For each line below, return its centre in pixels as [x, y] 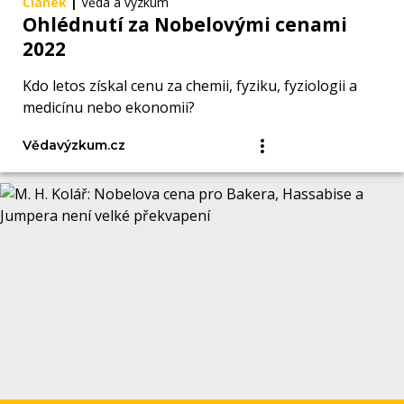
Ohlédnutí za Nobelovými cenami [185, 25]
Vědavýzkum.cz [74, 146]
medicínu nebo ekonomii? [109, 108]
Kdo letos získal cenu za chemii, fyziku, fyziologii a [190, 86]
